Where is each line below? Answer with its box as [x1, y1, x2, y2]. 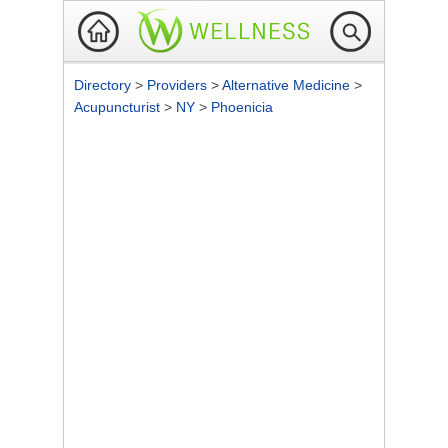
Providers [147, 77, 211, 93]
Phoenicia [211, 99, 273, 115]
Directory [74, 77, 135, 93]
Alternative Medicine [222, 77, 354, 93]
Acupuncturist [74, 99, 164, 115]
